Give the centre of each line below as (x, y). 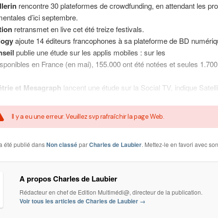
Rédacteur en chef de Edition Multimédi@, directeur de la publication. (111, 192)
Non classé (62, 144)
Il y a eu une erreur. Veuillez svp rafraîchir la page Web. (88, 116)
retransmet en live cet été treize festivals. (78, 29)
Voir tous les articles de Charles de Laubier (79, 201)
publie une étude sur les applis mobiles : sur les (90, 53)
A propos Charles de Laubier (68, 179)
